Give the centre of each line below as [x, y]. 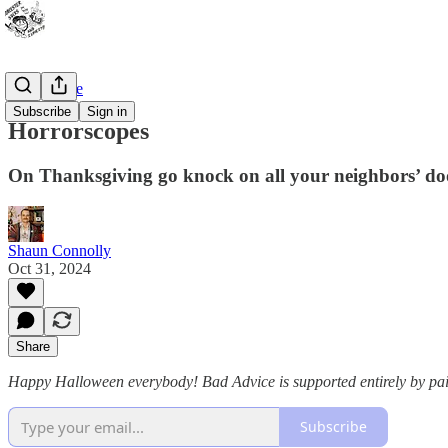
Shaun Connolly [59, 250]
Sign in [107, 111]
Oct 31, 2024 [49, 268]
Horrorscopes [78, 130]
